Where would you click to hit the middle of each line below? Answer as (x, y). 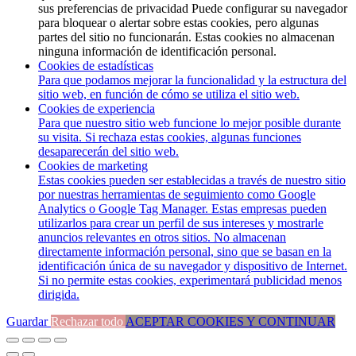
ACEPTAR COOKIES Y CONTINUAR (230, 322)
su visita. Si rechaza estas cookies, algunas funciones (170, 137)
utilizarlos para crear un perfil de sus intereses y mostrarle (181, 223)
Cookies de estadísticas (96, 66)
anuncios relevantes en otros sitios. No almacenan (162, 238)
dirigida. (59, 295)
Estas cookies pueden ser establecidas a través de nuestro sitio (192, 180)
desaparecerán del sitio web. (108, 152)
